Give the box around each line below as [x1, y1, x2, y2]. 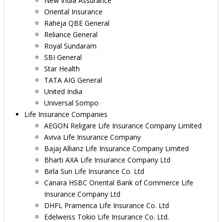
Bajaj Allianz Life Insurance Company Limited [44, 143, 189, 153]
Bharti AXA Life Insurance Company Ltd [44, 155, 170, 165]
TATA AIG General [44, 75, 102, 85]
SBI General [44, 52, 82, 62]
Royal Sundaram [44, 41, 97, 51]
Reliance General [44, 29, 98, 39]
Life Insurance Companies [24, 109, 108, 119]
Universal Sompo [44, 98, 99, 108]
